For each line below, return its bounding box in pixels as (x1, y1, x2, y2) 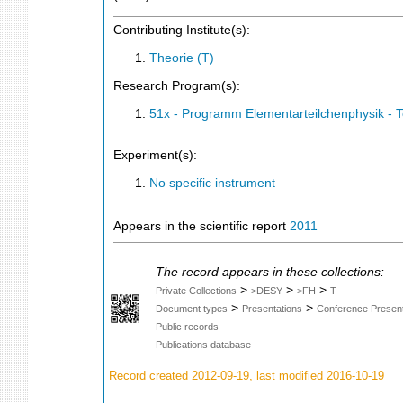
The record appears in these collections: (156, 265, 384, 280)
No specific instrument (149, 175, 275, 190)
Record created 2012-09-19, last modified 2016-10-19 (105, 368, 384, 382)
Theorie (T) (149, 50, 214, 65)
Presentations (242, 303, 302, 315)
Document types (156, 303, 228, 315)
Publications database (156, 339, 251, 351)
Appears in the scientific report (113, 219, 290, 234)
